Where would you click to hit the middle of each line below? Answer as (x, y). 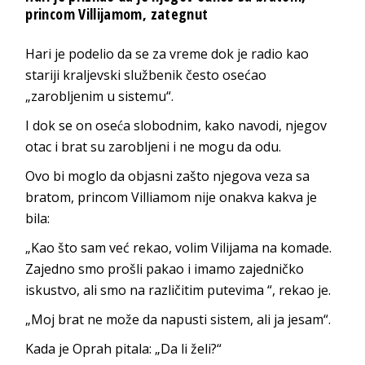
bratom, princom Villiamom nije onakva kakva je (172, 197)
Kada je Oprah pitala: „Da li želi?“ (124, 348)
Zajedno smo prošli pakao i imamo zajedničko (165, 268)
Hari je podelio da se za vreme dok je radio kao (167, 53)
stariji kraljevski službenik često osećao (146, 75)
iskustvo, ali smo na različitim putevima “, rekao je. (178, 290)
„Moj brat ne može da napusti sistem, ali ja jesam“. (178, 319)
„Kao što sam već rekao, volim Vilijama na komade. (179, 247)
